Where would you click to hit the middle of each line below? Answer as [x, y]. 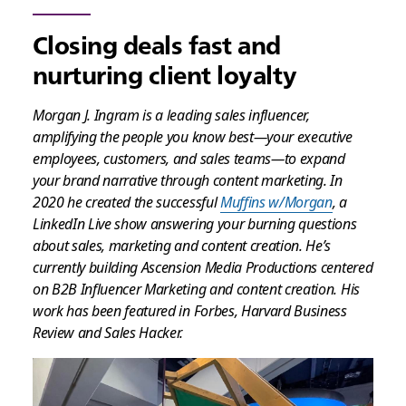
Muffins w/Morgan [276, 202]
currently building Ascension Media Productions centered [203, 267]
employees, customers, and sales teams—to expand [188, 158]
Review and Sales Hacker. [108, 332]
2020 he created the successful [126, 202]
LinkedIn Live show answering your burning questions [194, 223]
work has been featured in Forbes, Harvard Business [189, 310]
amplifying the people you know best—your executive [192, 136]
